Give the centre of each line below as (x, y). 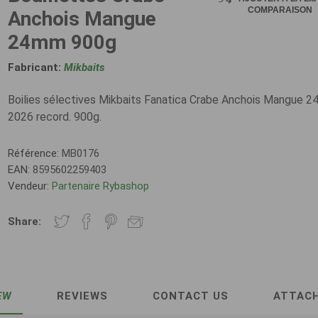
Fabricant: (35, 67)
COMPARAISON (280, 10)
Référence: (34, 153)
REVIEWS (82, 296)
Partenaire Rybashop (101, 186)
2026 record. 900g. (55, 117)
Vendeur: (29, 186)
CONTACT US (191, 296)
